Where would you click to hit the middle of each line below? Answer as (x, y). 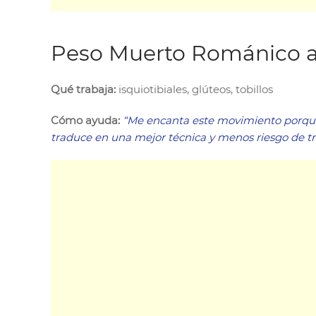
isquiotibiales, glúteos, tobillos (194, 89)
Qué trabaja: (83, 89)
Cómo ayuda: (85, 120)
